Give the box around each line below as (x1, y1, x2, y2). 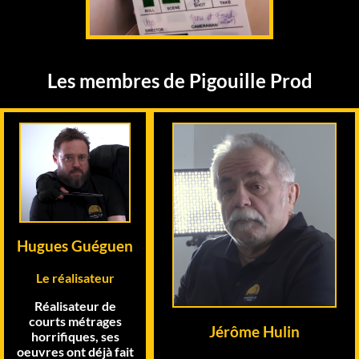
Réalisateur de (34, 298, 116, 314)
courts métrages (28, 313, 122, 329)
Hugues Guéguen (17, 237, 134, 256)
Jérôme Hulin (209, 322, 301, 341)
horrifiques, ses (30, 329, 119, 345)
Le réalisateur (35, 270, 115, 286)
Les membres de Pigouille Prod (46, 69, 313, 93)
